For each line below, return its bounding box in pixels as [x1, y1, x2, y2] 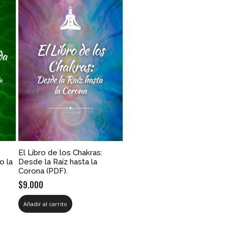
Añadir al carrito [23, 199, 68, 208]
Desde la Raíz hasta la [18, 157, 98, 166]
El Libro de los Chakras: [18, 148, 103, 157]
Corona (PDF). [18, 166, 68, 176]
